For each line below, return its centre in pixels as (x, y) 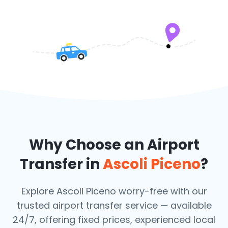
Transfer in (61, 164)
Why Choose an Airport (114, 145)
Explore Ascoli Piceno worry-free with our (114, 191)
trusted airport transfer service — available (114, 205)
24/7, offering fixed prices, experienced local (114, 220)
